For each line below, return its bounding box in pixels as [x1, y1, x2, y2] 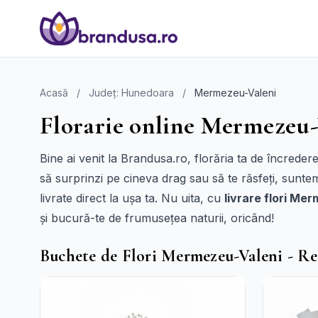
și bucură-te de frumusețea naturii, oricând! [40, 211, 274, 225]
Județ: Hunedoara [89, 87, 174, 99]
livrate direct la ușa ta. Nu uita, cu [40, 191, 224, 205]
